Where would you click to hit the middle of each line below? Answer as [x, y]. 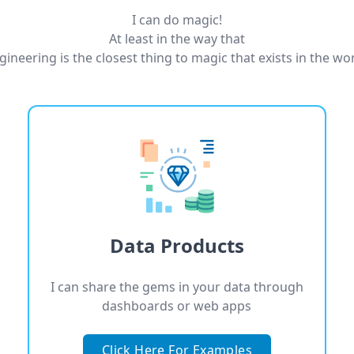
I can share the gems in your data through [177, 287]
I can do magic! [177, 20]
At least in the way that [177, 39]
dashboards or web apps [177, 306]
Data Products [177, 245]
